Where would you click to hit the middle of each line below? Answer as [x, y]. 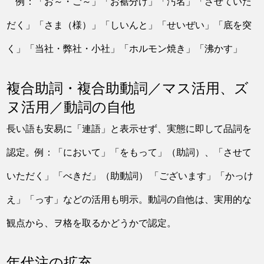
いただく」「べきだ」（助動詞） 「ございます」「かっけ [130, 176]
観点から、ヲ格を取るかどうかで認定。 [92, 223]
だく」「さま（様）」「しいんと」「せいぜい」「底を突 [129, 25]
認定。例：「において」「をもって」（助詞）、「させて [129, 152]
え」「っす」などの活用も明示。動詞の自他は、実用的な [129, 199]
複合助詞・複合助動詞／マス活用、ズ [128, 88]
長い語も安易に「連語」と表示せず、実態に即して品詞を [129, 128]
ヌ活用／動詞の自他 [71, 107]
